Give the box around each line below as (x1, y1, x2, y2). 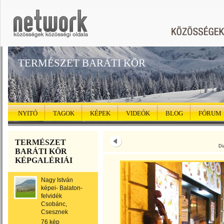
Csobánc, (41, 200, 67, 207)
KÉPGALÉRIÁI (15, 156, 72, 164)
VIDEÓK (126, 109, 150, 117)
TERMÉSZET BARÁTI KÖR (18, 57, 145, 69)
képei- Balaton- (41, 184, 82, 191)
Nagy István (41, 176, 73, 183)
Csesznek (41, 208, 68, 215)
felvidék (41, 192, 62, 199)
